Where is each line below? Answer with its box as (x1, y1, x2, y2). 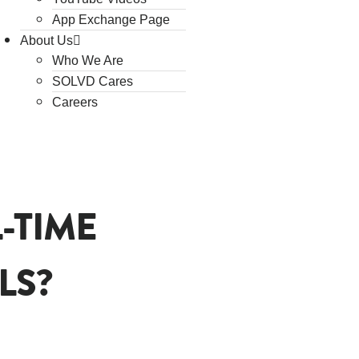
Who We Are (51, 54, 123, 67)
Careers (51, 95, 98, 109)
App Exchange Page (51, 13, 170, 26)
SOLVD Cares (51, 75, 133, 88)
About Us (19, 34, 73, 47)
